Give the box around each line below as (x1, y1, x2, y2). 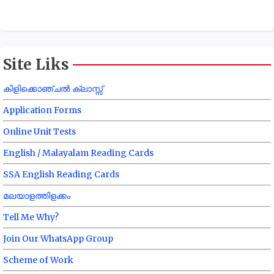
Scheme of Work (3, 254, 73, 266)
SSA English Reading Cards (3, 169, 119, 180)
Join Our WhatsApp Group (3, 233, 113, 245)
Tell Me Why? (3, 212, 59, 223)
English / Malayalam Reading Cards (3, 147, 154, 159)
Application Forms (3, 105, 81, 116)
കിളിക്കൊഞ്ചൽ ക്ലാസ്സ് (3, 83, 103, 95)
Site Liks (3, 55, 69, 75)
